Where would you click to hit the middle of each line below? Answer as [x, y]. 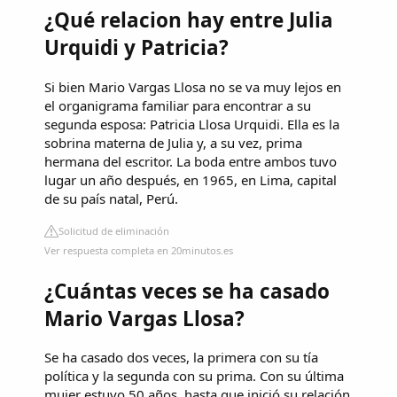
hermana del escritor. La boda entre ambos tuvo [191, 161]
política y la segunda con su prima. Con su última [194, 376]
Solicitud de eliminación [114, 230]
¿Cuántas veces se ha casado [187, 291]
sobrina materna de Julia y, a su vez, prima [173, 142]
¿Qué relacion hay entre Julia [189, 20]
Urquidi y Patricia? [136, 48]
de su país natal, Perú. [111, 198]
